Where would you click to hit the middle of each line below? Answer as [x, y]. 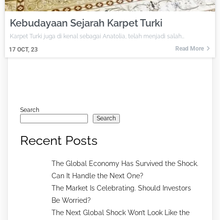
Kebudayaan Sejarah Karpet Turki [86, 23]
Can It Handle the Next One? [97, 176]
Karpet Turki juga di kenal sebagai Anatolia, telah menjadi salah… [97, 37]
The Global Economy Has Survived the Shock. [125, 163]
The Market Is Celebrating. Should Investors [121, 188]
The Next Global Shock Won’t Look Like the [121, 212]
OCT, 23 [27, 50]
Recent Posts [59, 140]
